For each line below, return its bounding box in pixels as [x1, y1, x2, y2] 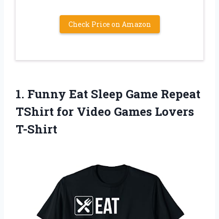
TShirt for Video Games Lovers [16, 103, 194, 119]
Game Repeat [123, 86, 200, 102]
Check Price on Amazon [68, 19, 151, 29]
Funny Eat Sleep [27, 86, 123, 102]
